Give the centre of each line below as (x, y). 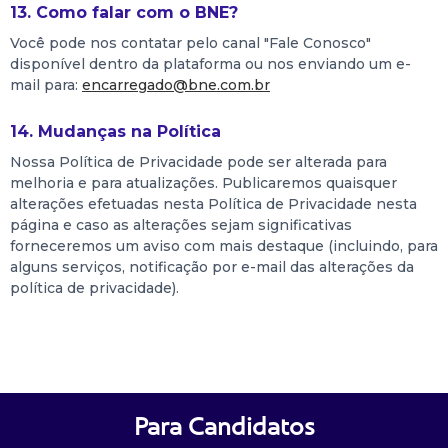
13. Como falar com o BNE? (124, 12)
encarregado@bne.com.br (176, 85)
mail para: (46, 85)
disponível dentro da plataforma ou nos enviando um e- (210, 64)
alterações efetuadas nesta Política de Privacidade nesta (213, 204)
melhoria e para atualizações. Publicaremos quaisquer (203, 183)
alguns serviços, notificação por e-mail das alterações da (212, 267)
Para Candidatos (224, 426)
